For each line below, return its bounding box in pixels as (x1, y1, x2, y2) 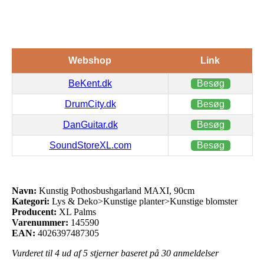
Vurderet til (12, 247, 55, 258)
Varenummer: (12, 217, 68, 227)
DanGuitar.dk (62, 119, 118, 130)
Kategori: (12, 196, 49, 206)
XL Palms (59, 206, 96, 217)
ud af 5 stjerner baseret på (60, 247, 161, 258)
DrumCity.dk (64, 98, 116, 109)
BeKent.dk (68, 78, 112, 88)
